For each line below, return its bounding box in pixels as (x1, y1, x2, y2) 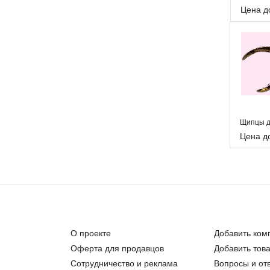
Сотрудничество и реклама (71, 257, 178, 269)
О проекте (71, 227, 111, 239)
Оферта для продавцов (71, 242, 164, 254)
